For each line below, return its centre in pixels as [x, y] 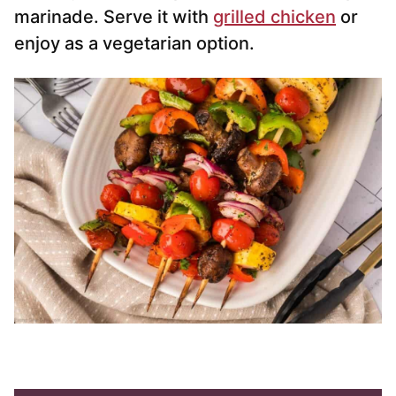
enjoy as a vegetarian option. [134, 44]
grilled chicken [274, 17]
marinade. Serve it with [114, 17]
